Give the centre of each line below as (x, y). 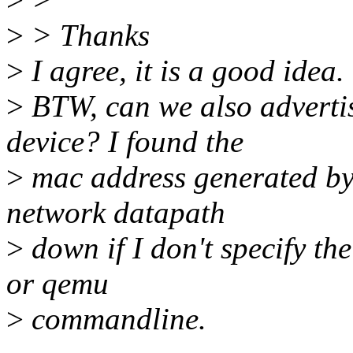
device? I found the (125, 142)
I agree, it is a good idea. (184, 71)
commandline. (115, 319)
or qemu (58, 284)
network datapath (116, 213)
